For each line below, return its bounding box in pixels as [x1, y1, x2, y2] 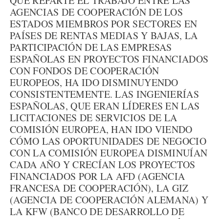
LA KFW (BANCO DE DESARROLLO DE [10, 205, 184, 218]
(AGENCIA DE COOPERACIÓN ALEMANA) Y [10, 193, 209, 206]
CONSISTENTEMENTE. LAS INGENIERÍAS [10, 88, 199, 101]
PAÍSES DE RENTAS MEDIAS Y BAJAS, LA [10, 29, 198, 42]
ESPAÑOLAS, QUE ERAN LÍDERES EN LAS [10, 99, 200, 112]
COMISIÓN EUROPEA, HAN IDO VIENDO [10, 123, 193, 136]
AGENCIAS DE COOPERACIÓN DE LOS [10, 5, 183, 19]
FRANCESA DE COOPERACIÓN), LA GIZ [10, 181, 189, 195]
